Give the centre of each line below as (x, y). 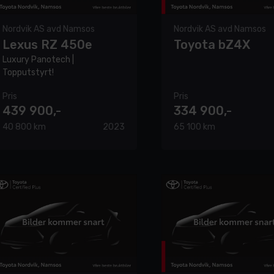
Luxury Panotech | (38, 59)
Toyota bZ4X (212, 44)
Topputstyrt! (28, 72)
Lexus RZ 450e (47, 44)
